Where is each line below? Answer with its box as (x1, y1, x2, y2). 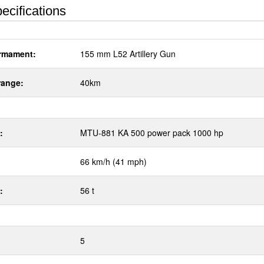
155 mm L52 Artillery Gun (80, 48, 176, 60)
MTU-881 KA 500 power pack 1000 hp (80, 127, 223, 138)
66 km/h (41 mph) (80, 156, 147, 167)
